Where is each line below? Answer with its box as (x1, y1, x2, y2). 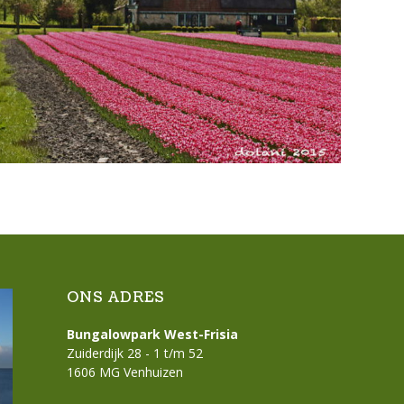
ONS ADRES (67, 288, 166, 308)
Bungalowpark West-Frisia (67, 326, 239, 343)
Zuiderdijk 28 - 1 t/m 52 (67, 344, 204, 362)
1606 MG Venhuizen (67, 363, 184, 381)
